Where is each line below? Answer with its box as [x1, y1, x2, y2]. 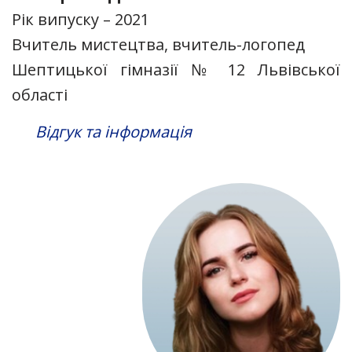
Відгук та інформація [35, 121, 192, 143]
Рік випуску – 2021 [12, 9, 149, 31]
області [12, 84, 68, 106]
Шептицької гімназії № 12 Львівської [12, 59, 340, 81]
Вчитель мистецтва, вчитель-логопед [12, 34, 305, 56]
